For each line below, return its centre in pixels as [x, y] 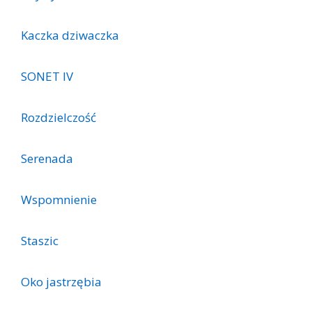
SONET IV [47, 77]
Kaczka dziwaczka [70, 36]
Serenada [47, 159]
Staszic [40, 241]
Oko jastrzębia [61, 282]
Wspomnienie [59, 200]
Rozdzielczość [58, 118]
